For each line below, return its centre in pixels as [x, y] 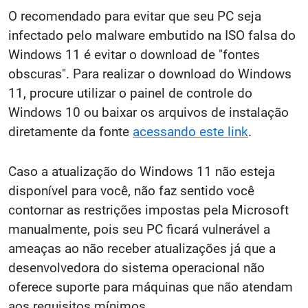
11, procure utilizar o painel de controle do [130, 93]
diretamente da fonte [70, 131]
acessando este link [190, 131]
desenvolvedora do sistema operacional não [136, 267]
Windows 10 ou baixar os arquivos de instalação [148, 112]
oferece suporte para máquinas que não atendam [151, 287]
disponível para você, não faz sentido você [131, 190]
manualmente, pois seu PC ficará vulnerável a [139, 229]
